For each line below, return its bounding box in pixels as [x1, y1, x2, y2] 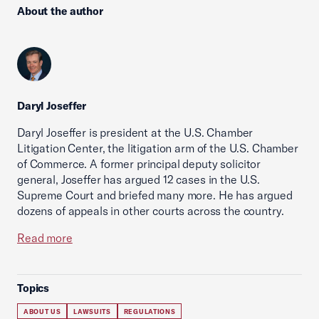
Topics [17, 281, 50, 295]
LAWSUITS [73, 308, 111, 315]
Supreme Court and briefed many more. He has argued [17, 188, 293, 202]
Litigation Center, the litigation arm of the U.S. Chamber [17, 141, 298, 155]
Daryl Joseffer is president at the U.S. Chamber [17, 125, 253, 140]
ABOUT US [23, 308, 61, 315]
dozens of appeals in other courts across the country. [17, 204, 284, 218]
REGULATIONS [123, 308, 176, 315]
